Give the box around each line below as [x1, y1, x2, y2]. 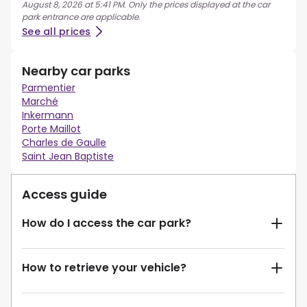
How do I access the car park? [22, 215, 191, 232]
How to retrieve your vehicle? [22, 260, 186, 276]
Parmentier [22, 81, 75, 95]
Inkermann [22, 108, 73, 123]
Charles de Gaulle [22, 136, 106, 150]
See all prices [22, 25, 91, 39]
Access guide [22, 186, 107, 204]
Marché [22, 95, 58, 109]
